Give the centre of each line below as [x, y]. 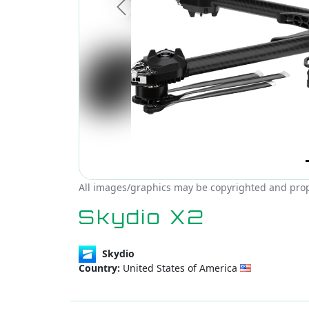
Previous [143, 14]
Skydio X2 [142, 217]
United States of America [180, 268]
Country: [99, 268]
